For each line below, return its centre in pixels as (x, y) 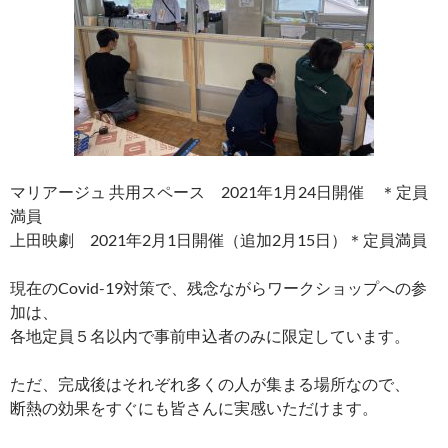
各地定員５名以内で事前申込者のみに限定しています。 (210, 336)
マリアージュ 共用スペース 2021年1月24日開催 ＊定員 (219, 192)
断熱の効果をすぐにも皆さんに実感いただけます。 (194, 408)
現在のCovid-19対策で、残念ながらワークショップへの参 (218, 288)
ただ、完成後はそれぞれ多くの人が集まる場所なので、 (210, 384)
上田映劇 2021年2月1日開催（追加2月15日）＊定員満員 (218, 240)
